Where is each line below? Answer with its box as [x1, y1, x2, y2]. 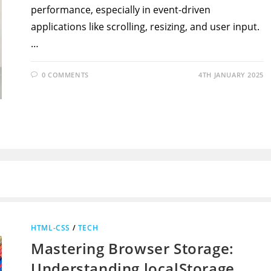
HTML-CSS [31, 223, 71, 233]
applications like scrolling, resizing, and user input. [31, 19, 260, 33]
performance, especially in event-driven [31, 2, 211, 16]
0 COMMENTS [41, 70, 89, 79]
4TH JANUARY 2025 [198, 70, 264, 79]
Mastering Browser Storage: [31, 238, 234, 259]
